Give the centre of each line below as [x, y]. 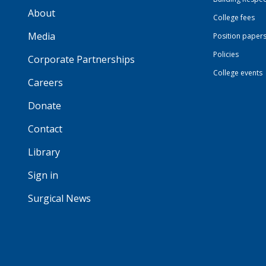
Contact [45, 129]
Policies [226, 54]
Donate [44, 105]
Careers [45, 82]
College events [238, 72]
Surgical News [59, 198]
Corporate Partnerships [81, 59]
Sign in [43, 175]
